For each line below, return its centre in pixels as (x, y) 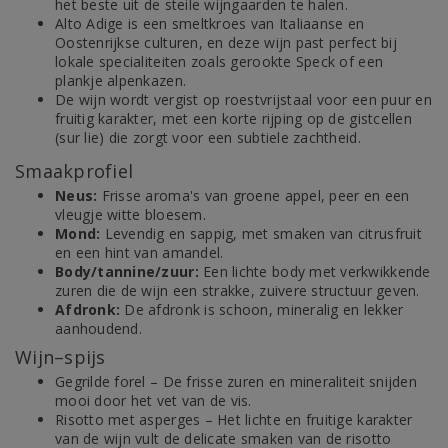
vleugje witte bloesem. (130, 214)
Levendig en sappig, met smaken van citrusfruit (261, 233)
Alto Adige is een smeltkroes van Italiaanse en (210, 23)
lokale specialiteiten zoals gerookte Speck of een (219, 61)
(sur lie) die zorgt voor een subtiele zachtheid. (208, 137)
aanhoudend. (98, 328)
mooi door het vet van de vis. (153, 400)
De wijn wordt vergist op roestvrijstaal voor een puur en (243, 99)
